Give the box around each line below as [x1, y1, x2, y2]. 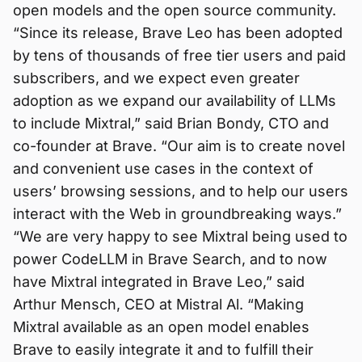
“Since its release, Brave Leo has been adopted [13, 23, 343, 41]
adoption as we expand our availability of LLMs [13, 91, 336, 109]
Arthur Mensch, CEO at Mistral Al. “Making [13, 295, 304, 313]
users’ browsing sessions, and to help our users [13, 182, 348, 200]
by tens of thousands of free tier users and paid [13, 46, 346, 64]
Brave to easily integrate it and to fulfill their [13, 340, 314, 358]
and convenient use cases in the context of [13, 159, 314, 177]
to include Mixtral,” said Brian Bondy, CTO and [13, 114, 329, 132]
